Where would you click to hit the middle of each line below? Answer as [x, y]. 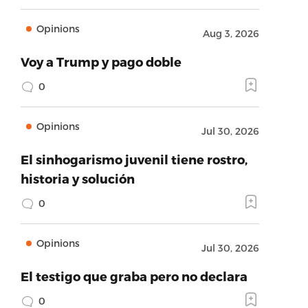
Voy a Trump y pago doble [101, 62]
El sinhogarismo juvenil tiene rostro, [134, 159]
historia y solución [77, 178]
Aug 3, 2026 [231, 33]
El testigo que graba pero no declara [134, 276]
